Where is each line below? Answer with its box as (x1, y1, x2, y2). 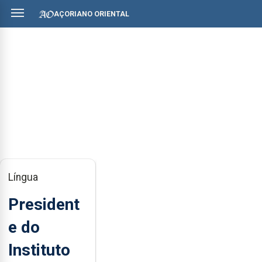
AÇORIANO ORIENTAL (54, 9, 129, 18)
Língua (8, 171, 38, 183)
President (8, 194, 80, 214)
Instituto (8, 240, 70, 260)
